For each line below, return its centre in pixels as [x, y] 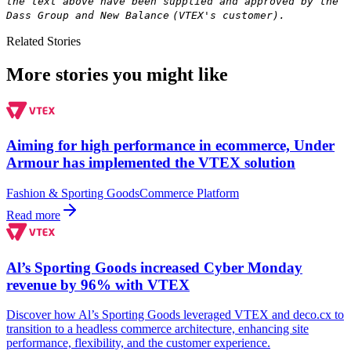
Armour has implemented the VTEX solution [151, 163]
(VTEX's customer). [229, 15]
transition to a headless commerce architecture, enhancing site [157, 329]
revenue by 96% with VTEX [98, 284]
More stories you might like [117, 74]
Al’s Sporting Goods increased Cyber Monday [154, 267]
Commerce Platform [189, 194]
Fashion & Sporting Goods [73, 194]
